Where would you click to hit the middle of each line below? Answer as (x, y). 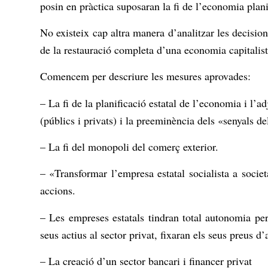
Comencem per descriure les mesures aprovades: (145, 76)
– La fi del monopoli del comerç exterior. (129, 146)
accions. (58, 191)
